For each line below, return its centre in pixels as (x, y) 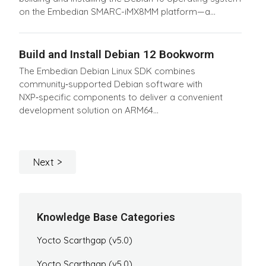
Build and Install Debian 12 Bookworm (117, 54)
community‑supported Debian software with (111, 84)
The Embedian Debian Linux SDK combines (107, 71)
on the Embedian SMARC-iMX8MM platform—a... (117, 11)
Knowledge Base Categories (106, 217)
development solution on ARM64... (89, 110)
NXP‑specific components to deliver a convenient (121, 97)
